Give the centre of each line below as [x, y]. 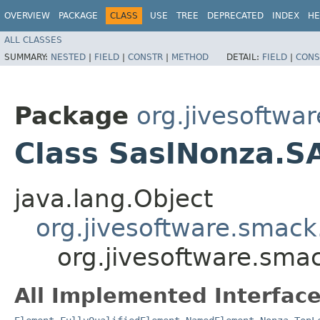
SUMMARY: [27, 57]
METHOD [190, 57]
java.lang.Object [114, 198]
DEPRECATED [235, 16]
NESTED [68, 57]
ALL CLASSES [33, 40]
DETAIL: [244, 57]
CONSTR [145, 57]
